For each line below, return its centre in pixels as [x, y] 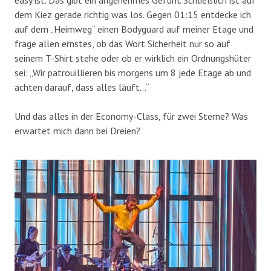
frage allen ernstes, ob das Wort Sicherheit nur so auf [122, 43]
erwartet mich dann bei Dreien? [77, 130]
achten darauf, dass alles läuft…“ [82, 87]
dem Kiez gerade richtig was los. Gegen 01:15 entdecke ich [133, 14]
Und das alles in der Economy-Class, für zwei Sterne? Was [131, 116]
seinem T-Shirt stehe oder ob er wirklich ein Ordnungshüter [133, 58]
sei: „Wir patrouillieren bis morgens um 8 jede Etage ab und [133, 72]
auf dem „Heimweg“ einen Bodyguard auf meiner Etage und [134, 29]
